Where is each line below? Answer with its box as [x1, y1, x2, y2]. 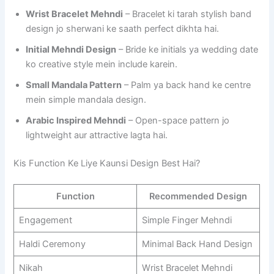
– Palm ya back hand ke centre [122, 80, 251, 91]
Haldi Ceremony [18, 239, 86, 250]
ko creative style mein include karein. [26, 59, 178, 70]
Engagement [18, 215, 72, 226]
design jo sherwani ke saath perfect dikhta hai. [26, 23, 220, 35]
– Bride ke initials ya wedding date [116, 44, 259, 56]
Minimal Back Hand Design [141, 239, 253, 250]
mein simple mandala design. [26, 94, 147, 106]
